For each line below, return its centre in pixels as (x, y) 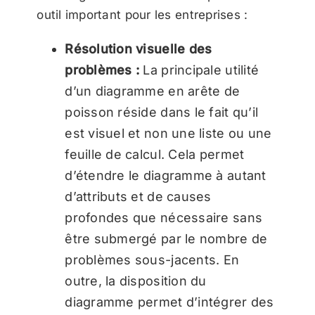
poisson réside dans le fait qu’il (162, 112)
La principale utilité (199, 70)
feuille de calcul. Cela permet (155, 155)
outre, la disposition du (136, 281)
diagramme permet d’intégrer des (169, 302)
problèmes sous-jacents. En (152, 260)
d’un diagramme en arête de (153, 91)
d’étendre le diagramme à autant (166, 176)
